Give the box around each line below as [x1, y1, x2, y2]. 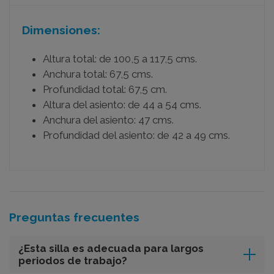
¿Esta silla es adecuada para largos [18, 242, 204, 254]
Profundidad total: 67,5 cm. [43, 83, 167, 95]
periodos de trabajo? [18, 254, 127, 267]
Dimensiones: [22, 23, 100, 37]
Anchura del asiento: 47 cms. [43, 113, 174, 126]
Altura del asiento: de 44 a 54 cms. [43, 98, 201, 111]
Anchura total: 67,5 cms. [43, 67, 153, 80]
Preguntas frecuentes [9, 210, 139, 224]
